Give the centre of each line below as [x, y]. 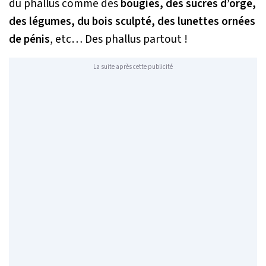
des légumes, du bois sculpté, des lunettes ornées [132, 22]
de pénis [29, 39]
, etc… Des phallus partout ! [119, 39]
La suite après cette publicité [133, 66]
